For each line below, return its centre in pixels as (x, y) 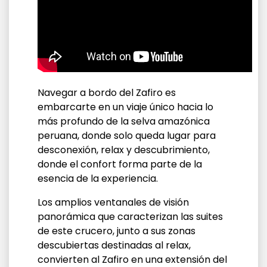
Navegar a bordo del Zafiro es (107, 93)
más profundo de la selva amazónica (124, 121)
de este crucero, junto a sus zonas (117, 231)
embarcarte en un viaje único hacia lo (125, 107)
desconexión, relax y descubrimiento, (124, 150)
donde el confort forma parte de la (120, 164)
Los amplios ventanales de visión (113, 202)
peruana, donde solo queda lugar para (127, 136)
